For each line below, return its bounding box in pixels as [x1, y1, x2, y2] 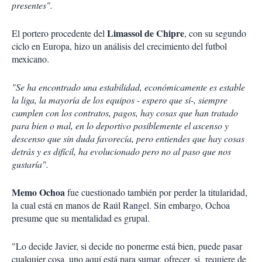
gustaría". [12, 158, 49, 171]
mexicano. [12, 53, 49, 65]
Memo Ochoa [12, 185, 67, 199]
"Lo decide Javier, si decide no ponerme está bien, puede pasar [12, 240, 242, 253]
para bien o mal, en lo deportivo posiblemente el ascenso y [12, 119, 229, 132]
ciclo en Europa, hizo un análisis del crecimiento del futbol [12, 40, 227, 53]
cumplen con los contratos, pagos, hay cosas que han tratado [12, 106, 238, 119]
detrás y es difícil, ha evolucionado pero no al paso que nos [12, 145, 231, 158]
